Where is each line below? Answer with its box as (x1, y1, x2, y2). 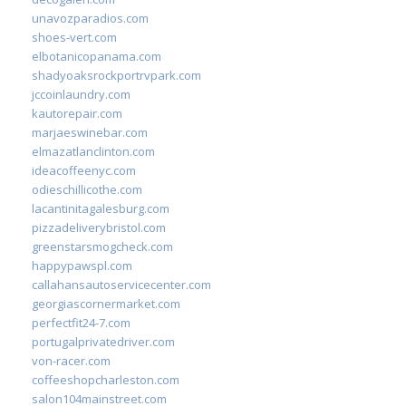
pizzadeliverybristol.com (32, 218, 166, 236)
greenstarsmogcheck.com (32, 237, 173, 255)
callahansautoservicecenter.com (32, 275, 211, 293)
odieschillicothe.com (32, 180, 142, 198)
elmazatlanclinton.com (32, 142, 155, 159)
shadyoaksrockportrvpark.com (32, 66, 201, 83)
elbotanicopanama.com (32, 47, 161, 64)
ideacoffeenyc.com (32, 161, 136, 179)
